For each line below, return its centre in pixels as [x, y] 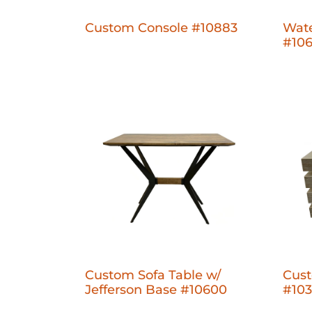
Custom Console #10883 [161, 28]
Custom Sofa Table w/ [153, 275]
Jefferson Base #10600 [156, 289]
